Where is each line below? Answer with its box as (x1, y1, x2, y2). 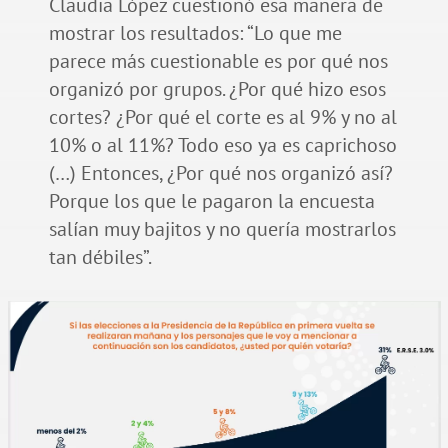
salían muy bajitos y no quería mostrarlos (48, 215, 396, 242)
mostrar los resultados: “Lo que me (48, 19, 342, 46)
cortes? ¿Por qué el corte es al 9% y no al (48, 103, 397, 130)
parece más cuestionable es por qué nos (48, 47, 388, 74)
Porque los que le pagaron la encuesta (48, 187, 375, 214)
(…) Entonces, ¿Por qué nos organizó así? (48, 159, 393, 186)
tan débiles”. (48, 243, 152, 270)
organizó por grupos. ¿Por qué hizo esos (48, 75, 386, 102)
